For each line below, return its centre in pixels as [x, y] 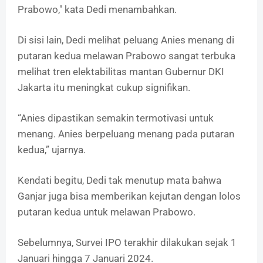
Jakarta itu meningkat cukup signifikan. [104, 88]
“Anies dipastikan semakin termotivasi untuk [116, 118]
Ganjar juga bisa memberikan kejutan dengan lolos [129, 196]
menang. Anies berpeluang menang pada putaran [126, 134]
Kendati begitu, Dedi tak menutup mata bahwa [119, 181]
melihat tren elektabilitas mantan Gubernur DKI [121, 72]
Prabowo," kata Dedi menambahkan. [97, 10]
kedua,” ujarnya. [52, 150]
